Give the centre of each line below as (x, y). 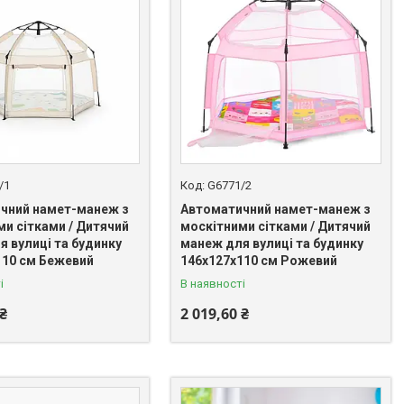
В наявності (213, 283)
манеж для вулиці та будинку (272, 243)
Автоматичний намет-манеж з (276, 209)
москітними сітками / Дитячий (276, 226)
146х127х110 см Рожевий (259, 260)
